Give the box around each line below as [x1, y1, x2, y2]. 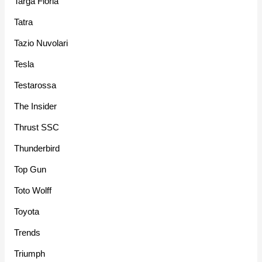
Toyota [14, 206, 40, 217]
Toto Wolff [14, 185, 52, 196]
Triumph [14, 249, 46, 259]
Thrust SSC [14, 122, 60, 133]
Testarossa [14, 80, 57, 91]
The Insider [14, 101, 57, 112]
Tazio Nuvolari [14, 38, 68, 49]
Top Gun [14, 164, 47, 175]
